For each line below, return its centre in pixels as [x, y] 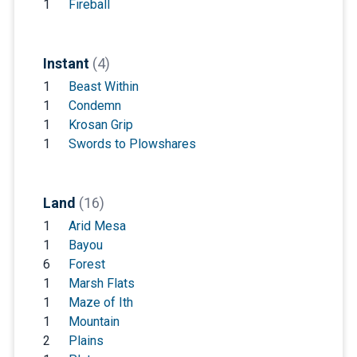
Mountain [94, 321]
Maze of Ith [100, 302]
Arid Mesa [97, 226]
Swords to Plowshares [132, 143]
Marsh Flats [101, 283]
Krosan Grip [100, 124]
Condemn [94, 105]
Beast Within [103, 86]
